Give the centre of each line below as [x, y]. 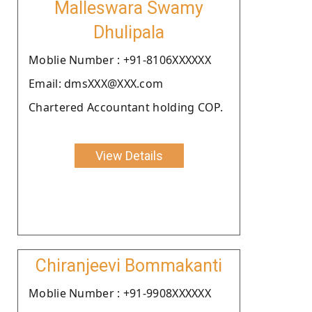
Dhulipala [129, 32]
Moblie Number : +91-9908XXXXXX [120, 293]
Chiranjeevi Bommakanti [129, 265]
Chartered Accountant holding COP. [126, 107]
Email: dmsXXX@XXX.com [96, 83]
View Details [129, 155]
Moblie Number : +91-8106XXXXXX [120, 60]
